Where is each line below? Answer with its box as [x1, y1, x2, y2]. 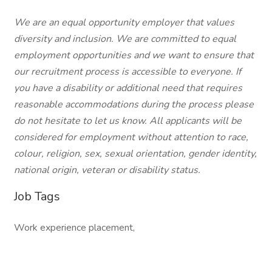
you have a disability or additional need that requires [14, 81, 242, 95]
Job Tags [14, 188, 60, 205]
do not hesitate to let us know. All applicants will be [14, 114, 242, 127]
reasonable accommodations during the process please [14, 98, 254, 111]
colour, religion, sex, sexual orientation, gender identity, [14, 147, 257, 160]
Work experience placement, [14, 221, 135, 234]
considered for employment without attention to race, [14, 131, 248, 144]
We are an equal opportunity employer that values [14, 16, 234, 29]
